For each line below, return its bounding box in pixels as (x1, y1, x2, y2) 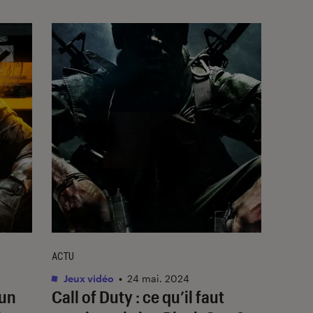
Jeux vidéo (61, 272, 114, 284)
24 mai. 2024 (127, 272, 189, 284)
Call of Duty (52, 286, 133, 307)
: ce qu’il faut (133, 286, 224, 307)
